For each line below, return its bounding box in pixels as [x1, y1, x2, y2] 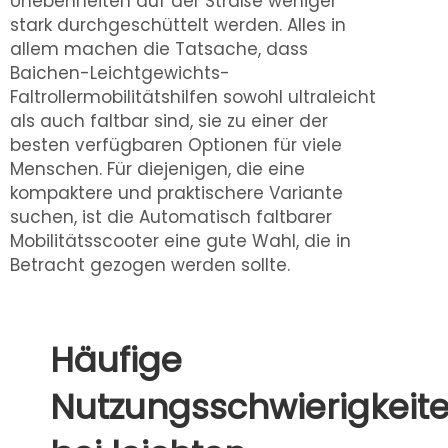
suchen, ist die [10, 205, 139, 229]
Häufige [50, 336, 182, 384]
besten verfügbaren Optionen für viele [10, 133, 342, 157]
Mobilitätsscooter [10, 229, 164, 253]
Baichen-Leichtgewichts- [10, 61, 230, 85]
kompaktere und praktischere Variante [10, 181, 343, 205]
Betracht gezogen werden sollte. [10, 253, 290, 277]
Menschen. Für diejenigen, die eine [10, 157, 305, 181]
